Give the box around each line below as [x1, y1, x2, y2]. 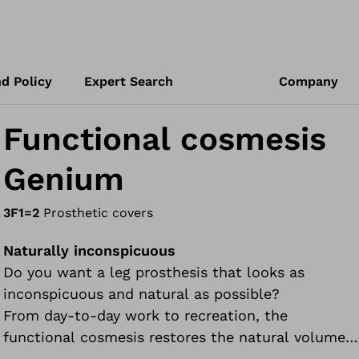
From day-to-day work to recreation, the [3, 307, 288, 324]
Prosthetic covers [43, 205, 154, 220]
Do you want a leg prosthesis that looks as [3, 264, 305, 280]
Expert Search [84, 74, 173, 89]
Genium [3, 160, 125, 198]
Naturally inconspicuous [3, 242, 176, 259]
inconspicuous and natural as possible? [3, 285, 285, 302]
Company [279, 74, 338, 89]
